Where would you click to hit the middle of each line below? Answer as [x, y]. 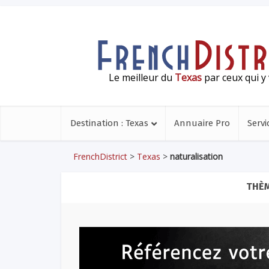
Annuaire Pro [202, 123]
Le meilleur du [141, 77]
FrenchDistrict [100, 156]
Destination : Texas [109, 123]
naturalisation [196, 156]
